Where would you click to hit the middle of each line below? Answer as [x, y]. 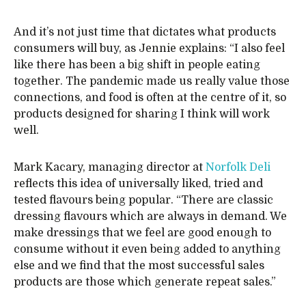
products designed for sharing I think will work [142, 114]
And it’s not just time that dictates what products [145, 32]
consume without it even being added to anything [147, 249]
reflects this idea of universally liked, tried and [138, 184]
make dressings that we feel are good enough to [142, 233]
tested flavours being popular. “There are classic [143, 200]
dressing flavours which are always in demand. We [150, 217]
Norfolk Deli [238, 167]
